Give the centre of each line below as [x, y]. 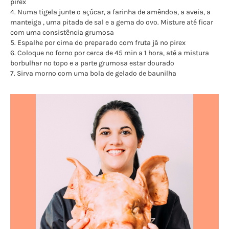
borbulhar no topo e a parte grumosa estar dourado [92, 63]
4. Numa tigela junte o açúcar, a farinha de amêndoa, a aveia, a [110, 12]
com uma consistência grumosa [62, 32]
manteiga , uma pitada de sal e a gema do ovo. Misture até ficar [112, 22]
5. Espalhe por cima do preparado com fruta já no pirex [98, 42]
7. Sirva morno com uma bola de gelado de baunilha [93, 73]
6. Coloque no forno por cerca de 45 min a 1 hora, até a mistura [110, 53]
